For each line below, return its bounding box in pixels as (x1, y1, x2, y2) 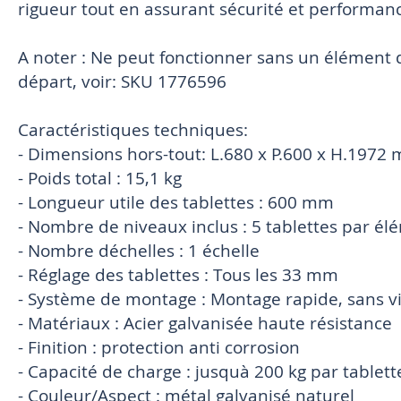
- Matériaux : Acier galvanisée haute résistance (18, 311, 392, 335)
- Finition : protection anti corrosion (18, 335, 300, 359)
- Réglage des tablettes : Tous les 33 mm (18, 262, 338, 286)
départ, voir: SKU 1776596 (18, 69, 226, 93)
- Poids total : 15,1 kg (18, 166, 182, 190)
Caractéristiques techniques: (18, 117, 248, 141)
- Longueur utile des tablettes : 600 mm (18, 190, 334, 214)
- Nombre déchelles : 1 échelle (18, 238, 260, 262)
